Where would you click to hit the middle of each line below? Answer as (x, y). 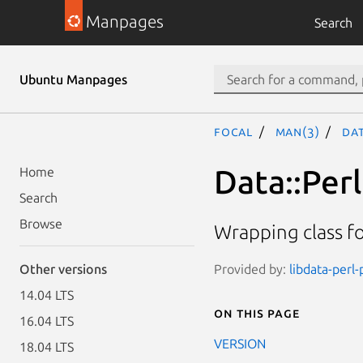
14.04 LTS (47, 295)
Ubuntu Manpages (73, 79)
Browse (41, 224)
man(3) (297, 131)
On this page (257, 312)
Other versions (63, 269)
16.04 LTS (47, 321)
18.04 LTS (47, 347)
